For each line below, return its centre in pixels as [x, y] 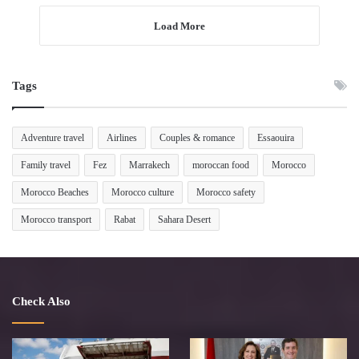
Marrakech [149, 165]
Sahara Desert [184, 220]
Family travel [46, 165]
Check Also [41, 302]
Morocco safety [226, 193]
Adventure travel [52, 138]
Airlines [122, 138]
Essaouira [276, 138]
